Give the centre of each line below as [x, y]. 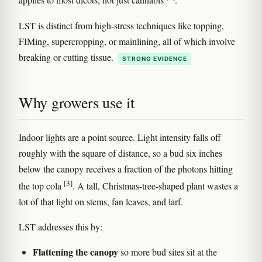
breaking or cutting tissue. [67, 57]
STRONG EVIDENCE [155, 58]
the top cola [41, 185]
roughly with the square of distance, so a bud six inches [120, 153]
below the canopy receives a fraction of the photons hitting [126, 168]
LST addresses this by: [61, 226]
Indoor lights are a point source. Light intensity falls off [120, 137]
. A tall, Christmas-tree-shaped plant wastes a [155, 185]
